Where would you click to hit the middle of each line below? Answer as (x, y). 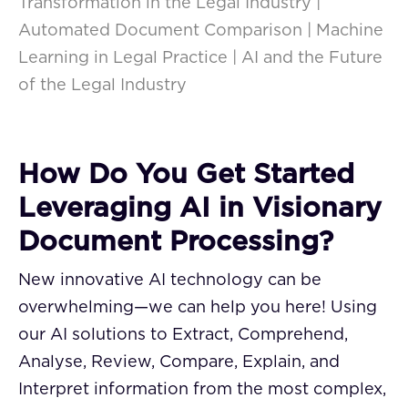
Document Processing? (176, 242)
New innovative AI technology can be (170, 280)
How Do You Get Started (186, 174)
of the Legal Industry (102, 85)
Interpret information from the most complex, (202, 389)
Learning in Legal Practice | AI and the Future (200, 58)
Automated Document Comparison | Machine (201, 31)
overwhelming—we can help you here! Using (198, 307)
